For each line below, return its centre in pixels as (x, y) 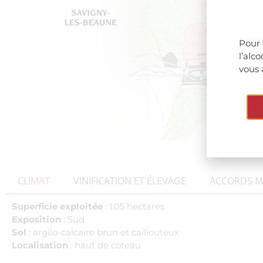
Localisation (40, 245)
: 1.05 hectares (134, 207)
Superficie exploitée (57, 207)
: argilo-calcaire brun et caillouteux (103, 232)
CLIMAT (34, 181)
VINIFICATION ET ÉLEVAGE (130, 181)
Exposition (36, 220)
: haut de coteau (104, 245)
